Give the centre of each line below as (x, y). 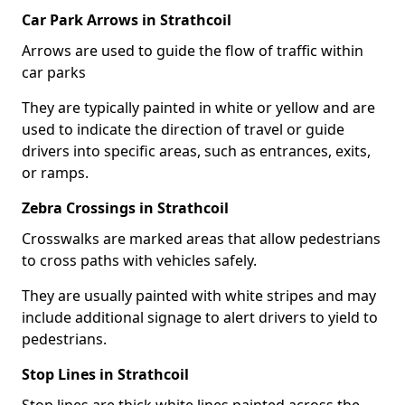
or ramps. (55, 172)
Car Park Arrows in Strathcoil (127, 19)
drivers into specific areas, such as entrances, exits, (196, 151)
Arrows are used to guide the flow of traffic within (193, 50)
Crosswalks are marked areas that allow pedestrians (201, 238)
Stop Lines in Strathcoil (105, 374)
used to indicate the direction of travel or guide (183, 129)
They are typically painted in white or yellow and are (198, 107)
